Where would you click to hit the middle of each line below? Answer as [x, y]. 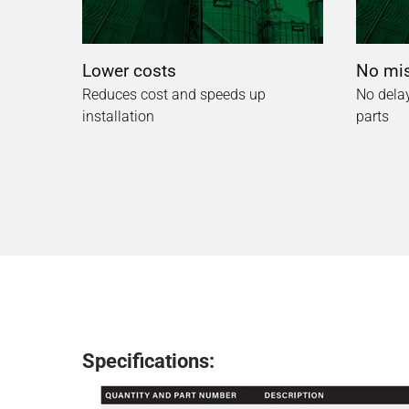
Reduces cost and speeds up [174, 94]
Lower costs [129, 70]
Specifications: [148, 361]
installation [118, 116]
